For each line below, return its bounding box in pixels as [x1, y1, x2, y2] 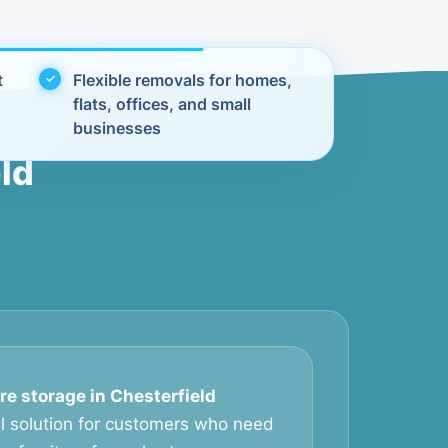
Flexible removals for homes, [73, 70, 293, 90]
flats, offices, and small [73, 94, 252, 114]
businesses [73, 118, 162, 138]
